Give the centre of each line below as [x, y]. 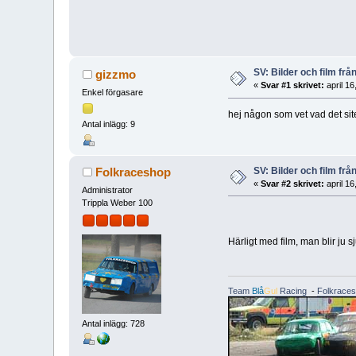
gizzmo [115, 75]
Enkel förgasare [113, 93]
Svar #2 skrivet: [293, 183]
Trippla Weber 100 [118, 203]
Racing [292, 290]
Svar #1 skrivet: [293, 85]
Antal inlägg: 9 [109, 124]
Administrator [108, 190]
